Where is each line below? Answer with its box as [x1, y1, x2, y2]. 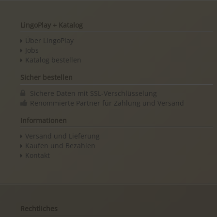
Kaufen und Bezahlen [25, 141, 96, 151]
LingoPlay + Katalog [20, 20, 83, 30]
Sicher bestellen [20, 73, 73, 82]
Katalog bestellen [25, 55, 82, 64]
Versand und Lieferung [25, 131, 100, 141]
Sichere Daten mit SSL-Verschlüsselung [30, 88, 157, 98]
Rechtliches [20, 204, 58, 214]
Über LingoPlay [25, 35, 74, 45]
